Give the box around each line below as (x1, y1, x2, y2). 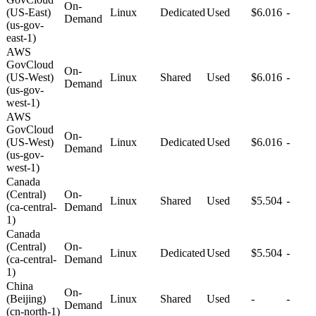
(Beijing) (6, 292, 46, 305)
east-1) (6, 31, 36, 44)
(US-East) (6, 6, 51, 18)
